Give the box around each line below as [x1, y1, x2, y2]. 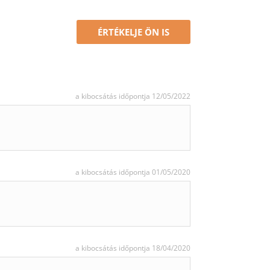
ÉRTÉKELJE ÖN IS [98, 26, 169, 38]
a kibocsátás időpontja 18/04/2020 [75, 243, 190, 253]
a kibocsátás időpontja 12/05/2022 [75, 91, 190, 101]
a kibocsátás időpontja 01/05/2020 [75, 167, 190, 177]
